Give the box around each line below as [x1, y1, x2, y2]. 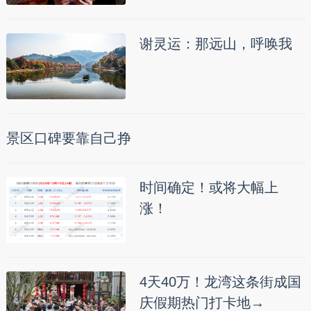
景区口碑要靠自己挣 [6, 130, 131, 146]
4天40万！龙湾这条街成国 [139, 274, 301, 289]
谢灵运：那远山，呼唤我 [139, 35, 292, 51]
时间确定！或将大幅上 [139, 179, 278, 195]
